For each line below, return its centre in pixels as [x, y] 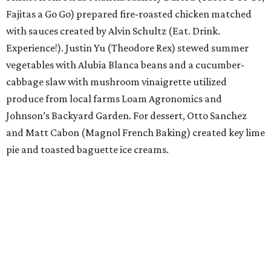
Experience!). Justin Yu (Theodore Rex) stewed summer [127, 48]
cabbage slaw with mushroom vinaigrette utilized [116, 82]
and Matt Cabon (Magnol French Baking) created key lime [135, 133]
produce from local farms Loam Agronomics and [114, 99]
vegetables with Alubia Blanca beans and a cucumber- [125, 65]
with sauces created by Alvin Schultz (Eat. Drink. [113, 31]
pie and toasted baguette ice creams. [87, 150]
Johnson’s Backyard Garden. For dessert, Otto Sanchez [126, 116]
